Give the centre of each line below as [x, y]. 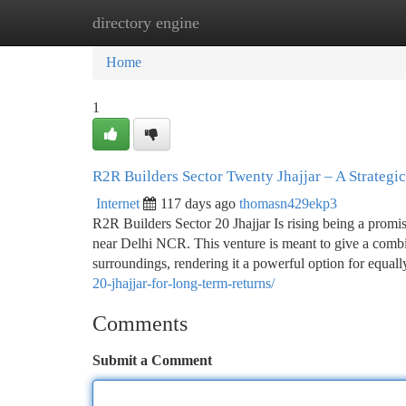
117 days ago [198, 203]
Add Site [337, 22]
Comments [140, 324]
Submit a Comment [152, 360]
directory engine [146, 23]
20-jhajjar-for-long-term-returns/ [184, 283]
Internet [118, 203]
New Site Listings [233, 22]
